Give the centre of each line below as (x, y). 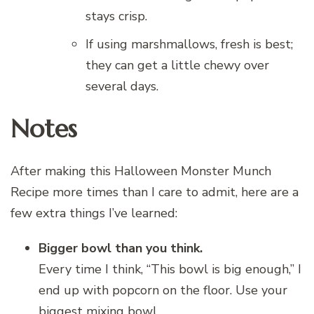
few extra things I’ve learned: (94, 213)
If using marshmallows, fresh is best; (189, 44)
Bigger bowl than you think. (121, 248)
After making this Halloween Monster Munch (141, 171)
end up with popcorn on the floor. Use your (163, 290)
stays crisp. (116, 16)
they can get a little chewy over (177, 65)
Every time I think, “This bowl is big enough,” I (170, 269)
